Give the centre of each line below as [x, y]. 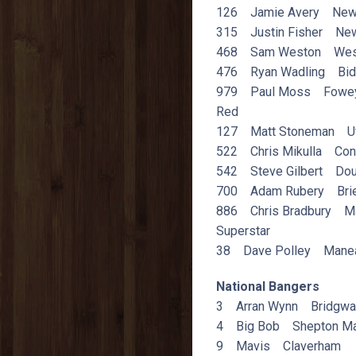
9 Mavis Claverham [279, 346]
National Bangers [268, 286]
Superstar [243, 230]
